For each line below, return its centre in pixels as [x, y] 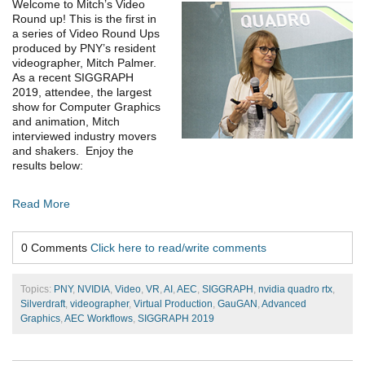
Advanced [284, 304]
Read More [41, 204]
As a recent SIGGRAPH [73, 78]
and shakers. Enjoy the [73, 151]
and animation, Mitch [66, 122]
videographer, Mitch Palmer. [86, 63]
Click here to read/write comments [178, 248]
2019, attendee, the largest [82, 92]
